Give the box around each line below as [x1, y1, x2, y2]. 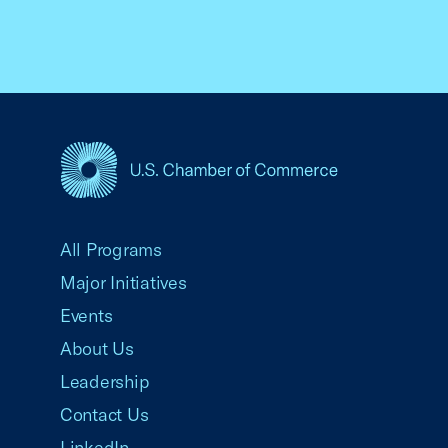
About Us [60, 337, 134, 360]
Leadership [60, 370, 150, 393]
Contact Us [60, 403, 149, 426]
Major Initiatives [60, 271, 187, 294]
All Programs [60, 238, 162, 261]
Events [60, 304, 113, 327]
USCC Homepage [59, 198, 188, 220]
